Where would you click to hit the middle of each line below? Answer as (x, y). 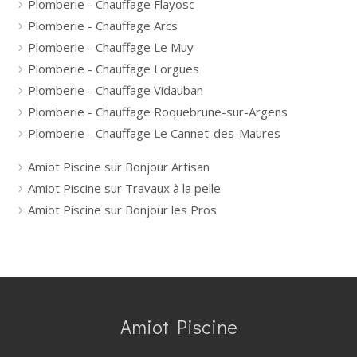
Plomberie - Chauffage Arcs (103, 25)
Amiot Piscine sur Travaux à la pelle (124, 188)
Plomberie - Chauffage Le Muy (111, 47)
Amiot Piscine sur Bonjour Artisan (119, 167)
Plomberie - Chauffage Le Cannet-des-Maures (154, 133)
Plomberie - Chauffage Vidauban (116, 90)
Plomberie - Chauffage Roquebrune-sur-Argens (158, 112)
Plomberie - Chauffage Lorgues (114, 69)
